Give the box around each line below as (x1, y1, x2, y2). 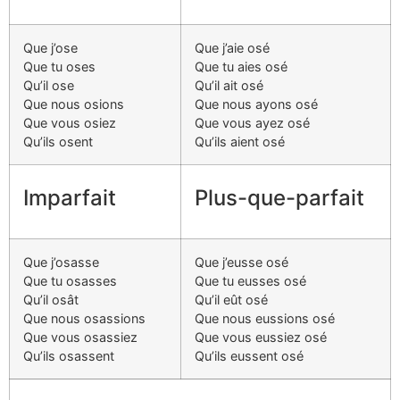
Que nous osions (23, 96, 124, 112)
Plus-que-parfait (195, 185, 364, 211)
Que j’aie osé (195, 40, 270, 55)
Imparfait (23, 185, 116, 211)
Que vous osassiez (23, 329, 137, 345)
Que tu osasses (23, 273, 117, 288)
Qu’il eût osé (195, 292, 268, 307)
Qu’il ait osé (195, 78, 263, 93)
